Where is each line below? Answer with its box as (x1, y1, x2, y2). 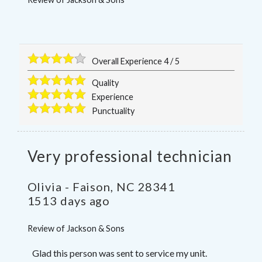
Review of (27, 223, 67, 234)
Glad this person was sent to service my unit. (32, 247, 207, 259)
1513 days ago (27, 194, 111, 208)
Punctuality (92, 106, 135, 116)
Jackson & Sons (66, 223, 125, 234)
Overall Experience (92, 56, 164, 67)
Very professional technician (27, 147, 232, 166)
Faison (72, 180, 111, 194)
